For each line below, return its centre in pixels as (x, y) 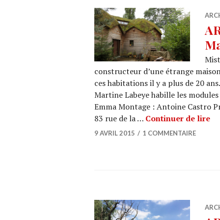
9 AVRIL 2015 (115, 133)
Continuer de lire (178, 118)
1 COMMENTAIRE (169, 133)
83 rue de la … (120, 118)
